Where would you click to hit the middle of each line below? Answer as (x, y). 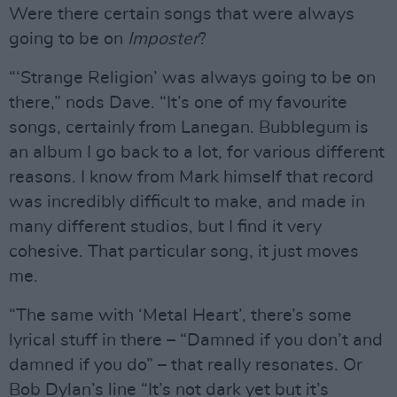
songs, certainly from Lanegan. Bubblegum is (189, 128)
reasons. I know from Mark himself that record (191, 177)
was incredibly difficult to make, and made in (187, 202)
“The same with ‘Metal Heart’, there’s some (180, 315)
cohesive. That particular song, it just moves (184, 252)
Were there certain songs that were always (182, 14)
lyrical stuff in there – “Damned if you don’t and (196, 340)
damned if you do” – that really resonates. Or (186, 365)
